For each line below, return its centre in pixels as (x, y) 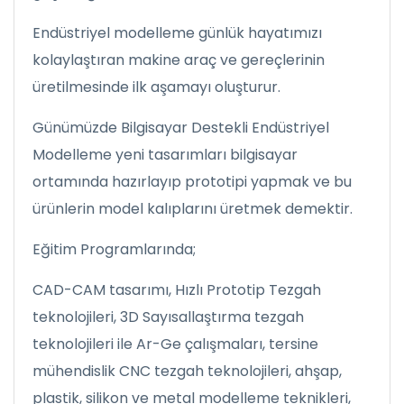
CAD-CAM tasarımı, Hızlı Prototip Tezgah (177, 289)
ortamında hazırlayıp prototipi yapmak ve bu (192, 181)
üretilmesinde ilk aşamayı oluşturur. (158, 87)
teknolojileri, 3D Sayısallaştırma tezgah (168, 317)
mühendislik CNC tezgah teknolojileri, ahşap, (187, 371)
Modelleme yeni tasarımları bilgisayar (165, 154)
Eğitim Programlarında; (116, 249)
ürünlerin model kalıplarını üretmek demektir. (193, 208)
